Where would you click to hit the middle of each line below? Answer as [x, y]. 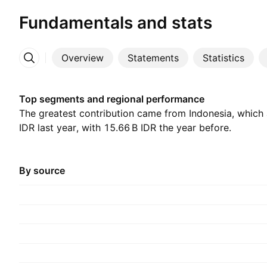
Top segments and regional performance [112, 99]
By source [42, 170]
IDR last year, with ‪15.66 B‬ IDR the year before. [125, 128]
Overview [83, 58]
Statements [153, 58]
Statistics [223, 58]
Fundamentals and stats [116, 23]
